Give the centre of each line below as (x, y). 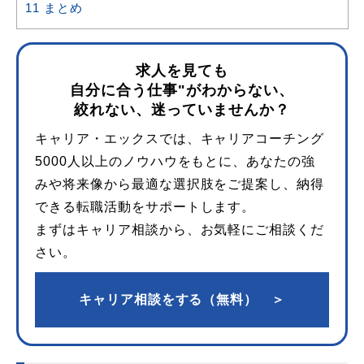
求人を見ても (182, 71)
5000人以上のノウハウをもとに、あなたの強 (175, 161)
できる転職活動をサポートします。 (145, 207)
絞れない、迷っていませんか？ (182, 110)
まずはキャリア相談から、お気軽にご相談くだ (180, 230)
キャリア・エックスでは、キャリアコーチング (180, 139)
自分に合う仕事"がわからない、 (182, 90)
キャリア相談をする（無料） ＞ (182, 299)
